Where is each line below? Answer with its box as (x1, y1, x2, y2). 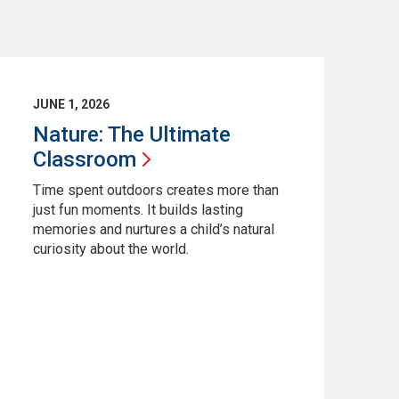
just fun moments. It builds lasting (32, 200, 243, 218)
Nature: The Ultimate (32, 121, 231, 147)
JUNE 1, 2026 (32, 96, 110, 111)
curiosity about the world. (32, 240, 189, 257)
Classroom (32, 146, 136, 172)
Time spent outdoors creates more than (32, 181, 279, 199)
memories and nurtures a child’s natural (32, 220, 274, 238)
